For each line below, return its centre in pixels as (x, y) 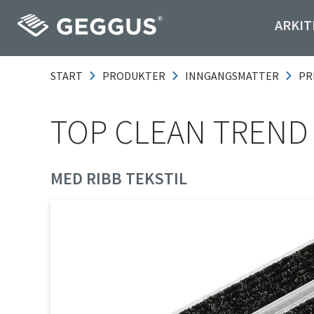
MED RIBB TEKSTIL (119, 179)
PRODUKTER (134, 76)
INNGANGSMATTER (232, 76)
